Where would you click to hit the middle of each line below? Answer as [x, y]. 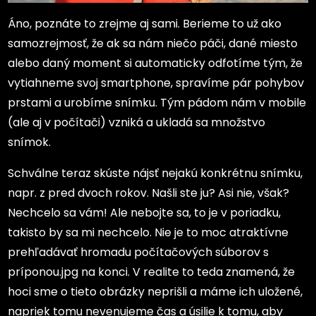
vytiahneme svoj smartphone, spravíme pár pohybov [156, 83]
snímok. [30, 142]
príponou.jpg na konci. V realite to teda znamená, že [152, 272]
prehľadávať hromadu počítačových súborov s [139, 252]
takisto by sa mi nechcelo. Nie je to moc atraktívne [148, 232]
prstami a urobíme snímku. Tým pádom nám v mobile [157, 102]
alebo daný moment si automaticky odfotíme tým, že [156, 63]
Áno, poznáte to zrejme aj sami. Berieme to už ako [145, 23]
